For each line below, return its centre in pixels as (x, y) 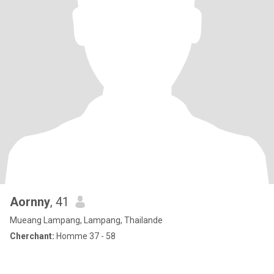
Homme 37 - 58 (85, 236)
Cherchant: (32, 236)
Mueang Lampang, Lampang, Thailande (86, 220)
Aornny (30, 202)
